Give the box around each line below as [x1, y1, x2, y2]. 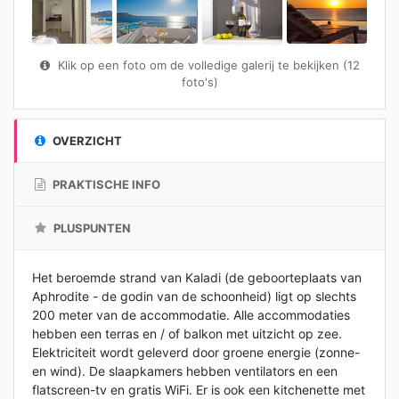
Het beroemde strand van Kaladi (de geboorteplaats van [32, 269, 362, 285]
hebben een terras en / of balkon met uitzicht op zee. [32, 325, 342, 341]
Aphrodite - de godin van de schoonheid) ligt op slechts [32, 288, 356, 304]
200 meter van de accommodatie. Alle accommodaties [32, 306, 350, 322]
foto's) [181, 74, 218, 89]
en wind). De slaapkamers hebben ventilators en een [32, 362, 338, 379]
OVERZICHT [50, 133, 122, 148]
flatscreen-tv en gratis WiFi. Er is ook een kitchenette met [32, 381, 365, 397]
